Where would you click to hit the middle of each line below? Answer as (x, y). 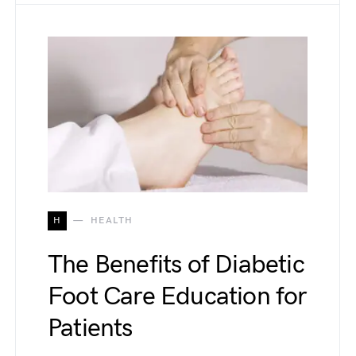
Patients (90, 329)
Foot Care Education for (178, 297)
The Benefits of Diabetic (176, 265)
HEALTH (112, 221)
